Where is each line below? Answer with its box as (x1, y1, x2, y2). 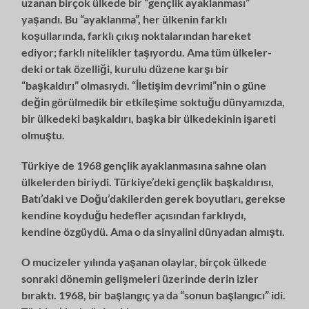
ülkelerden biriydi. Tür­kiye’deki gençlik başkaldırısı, (21, 175, 275, 188)
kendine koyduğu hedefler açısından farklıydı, (21, 208, 247, 221)
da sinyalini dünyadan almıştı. (143, 224, 286, 238)
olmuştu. (21, 128, 66, 141)
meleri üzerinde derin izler (128, 271, 259, 285)
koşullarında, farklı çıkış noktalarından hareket (21, 28, 252, 42)
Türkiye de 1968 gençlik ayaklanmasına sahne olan (21, 158, 267, 172)
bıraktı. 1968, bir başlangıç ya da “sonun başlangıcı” (21, 288, 272, 301)
